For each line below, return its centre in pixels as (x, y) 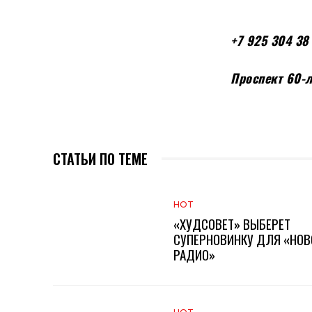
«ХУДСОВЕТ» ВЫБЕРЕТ (232, 224)
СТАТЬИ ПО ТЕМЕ (100, 159)
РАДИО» (194, 255)
